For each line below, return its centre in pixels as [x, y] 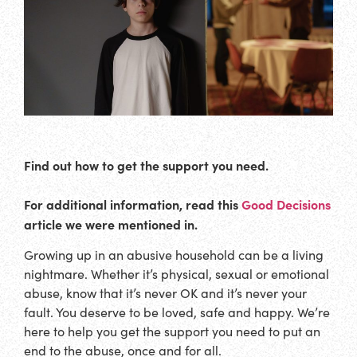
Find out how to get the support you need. [148, 165]
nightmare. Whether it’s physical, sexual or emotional [177, 274]
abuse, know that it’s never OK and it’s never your [165, 293]
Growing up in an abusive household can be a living [174, 255]
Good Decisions [286, 204]
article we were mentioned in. [111, 224]
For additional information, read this [133, 204]
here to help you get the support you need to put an [172, 331]
